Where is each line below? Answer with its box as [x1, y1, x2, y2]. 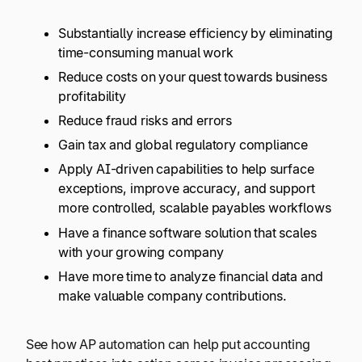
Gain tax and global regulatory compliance [58, 137, 308, 154]
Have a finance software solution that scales [58, 224, 317, 241]
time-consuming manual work [58, 44, 234, 61]
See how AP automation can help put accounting [26, 336, 310, 352]
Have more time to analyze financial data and [58, 267, 323, 284]
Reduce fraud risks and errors [58, 112, 233, 129]
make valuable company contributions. [58, 287, 290, 304]
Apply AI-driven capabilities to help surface [58, 161, 314, 178]
